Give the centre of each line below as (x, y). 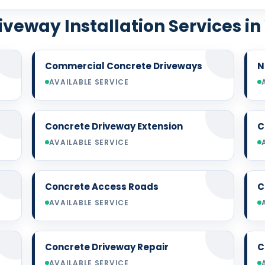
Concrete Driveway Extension (114, 126)
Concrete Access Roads (101, 186)
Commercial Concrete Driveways (123, 66)
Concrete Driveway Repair (106, 247)
